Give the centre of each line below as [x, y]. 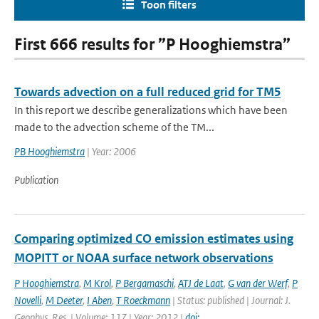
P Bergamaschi [145, 283]
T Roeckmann [143, 300]
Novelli [28, 300]
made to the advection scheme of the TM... [114, 127]
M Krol [97, 283]
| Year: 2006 [110, 151]
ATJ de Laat [201, 283]
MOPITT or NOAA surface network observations [144, 258]
